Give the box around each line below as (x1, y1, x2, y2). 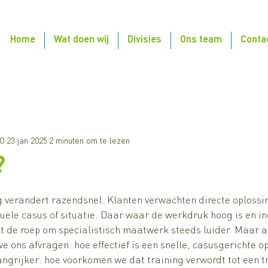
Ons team (179, 35, 222, 45)
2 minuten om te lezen (49, 136, 130, 145)
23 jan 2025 (7, 136, 47, 145)
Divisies (127, 35, 162, 45)
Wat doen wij (53, 35, 109, 45)
